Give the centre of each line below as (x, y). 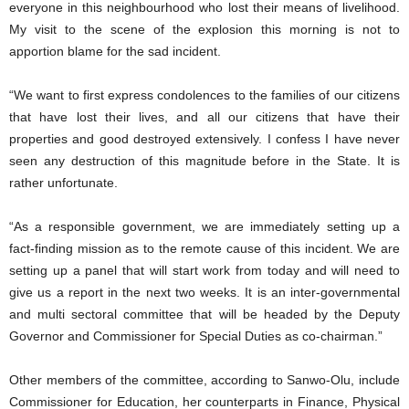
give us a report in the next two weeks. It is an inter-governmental (204, 292)
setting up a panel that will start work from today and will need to (204, 270)
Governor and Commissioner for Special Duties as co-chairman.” (196, 336)
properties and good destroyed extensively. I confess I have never (204, 138)
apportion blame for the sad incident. (115, 51)
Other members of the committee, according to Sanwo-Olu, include (204, 379)
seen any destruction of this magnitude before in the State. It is (204, 160)
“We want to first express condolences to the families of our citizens (204, 94)
